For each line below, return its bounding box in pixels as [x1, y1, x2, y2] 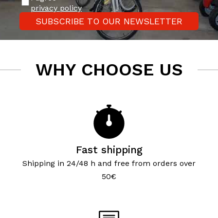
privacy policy [31, 3, 82, 13]
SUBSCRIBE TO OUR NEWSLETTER [36, 16, 182, 26]
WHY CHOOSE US [35, 59, 183, 80]
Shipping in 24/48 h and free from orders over [22, 159, 196, 168]
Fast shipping [75, 144, 143, 156]
